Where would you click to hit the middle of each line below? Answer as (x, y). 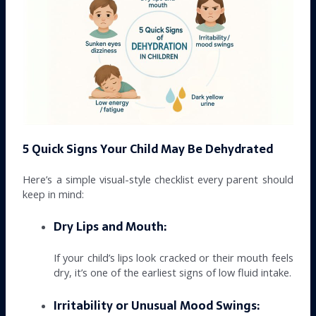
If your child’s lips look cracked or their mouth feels (174, 258)
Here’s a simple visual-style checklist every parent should (158, 179)
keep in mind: (54, 194)
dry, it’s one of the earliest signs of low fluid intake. (173, 273)
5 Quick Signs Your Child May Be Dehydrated (148, 149)
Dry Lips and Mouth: (110, 227)
